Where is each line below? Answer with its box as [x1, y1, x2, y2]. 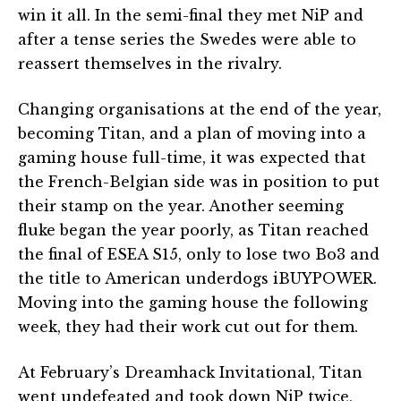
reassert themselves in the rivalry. [18, 54, 282, 73]
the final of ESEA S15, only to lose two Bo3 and [18, 244, 380, 263]
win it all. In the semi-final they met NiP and [18, 5, 363, 24]
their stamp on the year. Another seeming [18, 196, 344, 215]
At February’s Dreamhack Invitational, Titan [18, 363, 363, 381]
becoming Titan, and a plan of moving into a [18, 124, 366, 142]
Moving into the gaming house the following [18, 293, 368, 311]
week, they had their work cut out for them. [18, 317, 358, 336]
